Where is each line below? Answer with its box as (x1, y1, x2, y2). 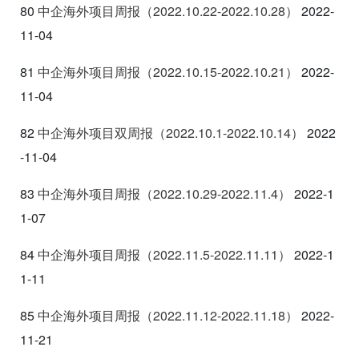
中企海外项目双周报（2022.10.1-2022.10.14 (38, 123, 291, 142)
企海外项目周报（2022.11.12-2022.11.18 (50, 305, 285, 325)
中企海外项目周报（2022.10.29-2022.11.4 (38, 184, 278, 203)
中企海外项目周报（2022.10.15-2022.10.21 (38, 62, 285, 81)
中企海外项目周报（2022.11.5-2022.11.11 (38, 244, 278, 264)
